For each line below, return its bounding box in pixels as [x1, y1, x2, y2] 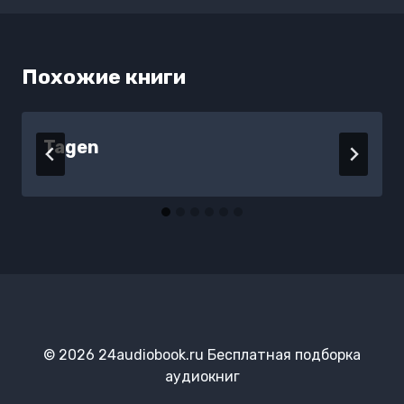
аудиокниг [164, 368, 240, 385]
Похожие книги [22, 63, 186, 89]
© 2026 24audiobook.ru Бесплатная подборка [43, 346, 361, 363]
